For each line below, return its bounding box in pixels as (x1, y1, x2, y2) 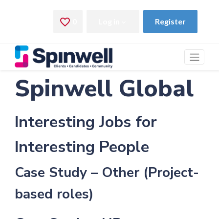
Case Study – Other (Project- (14, 163, 199, 182)
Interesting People (14, 136, 149, 158)
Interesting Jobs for (14, 111, 157, 133)
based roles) (14, 185, 93, 204)
